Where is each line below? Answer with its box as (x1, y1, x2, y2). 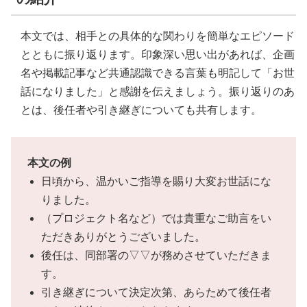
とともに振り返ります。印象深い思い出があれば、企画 (21, 48, 295, 60)
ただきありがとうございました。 (41, 230, 206, 243)
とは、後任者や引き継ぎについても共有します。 (21, 103, 262, 116)
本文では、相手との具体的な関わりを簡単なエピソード (21, 29, 295, 42)
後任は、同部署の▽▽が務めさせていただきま (41, 249, 271, 261)
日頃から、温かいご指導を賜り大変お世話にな (41, 175, 271, 187)
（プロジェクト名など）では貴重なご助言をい (41, 212, 271, 224)
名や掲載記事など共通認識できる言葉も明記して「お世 (21, 66, 295, 79)
